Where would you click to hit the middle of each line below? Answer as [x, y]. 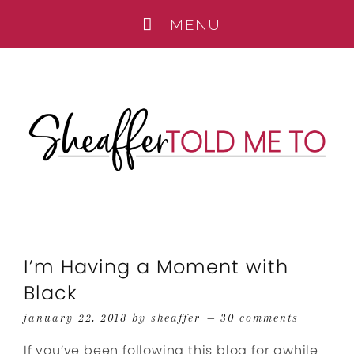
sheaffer [176, 318]
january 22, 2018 [75, 318]
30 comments [260, 318]
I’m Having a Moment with [156, 267]
